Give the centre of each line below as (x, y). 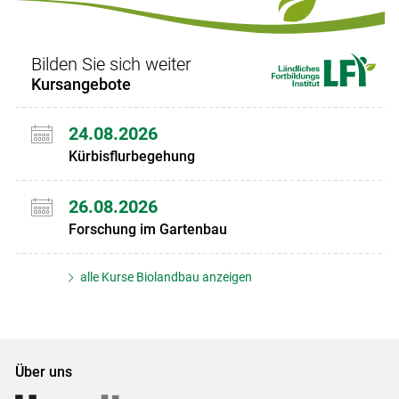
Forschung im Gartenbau (147, 229)
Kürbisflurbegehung (131, 156)
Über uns (43, 372)
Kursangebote (81, 85)
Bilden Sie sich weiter (111, 65)
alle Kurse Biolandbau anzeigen (165, 277)
